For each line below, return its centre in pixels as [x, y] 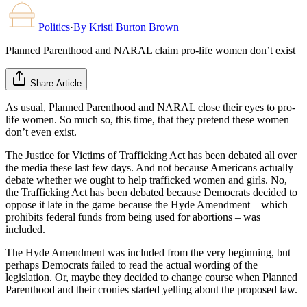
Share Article [56, 83]
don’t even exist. [41, 132]
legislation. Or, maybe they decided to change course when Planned [151, 277]
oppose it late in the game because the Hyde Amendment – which [147, 204]
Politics [54, 27]
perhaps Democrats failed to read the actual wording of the [132, 265]
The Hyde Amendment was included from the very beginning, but [148, 252]
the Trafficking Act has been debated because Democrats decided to [151, 192]
